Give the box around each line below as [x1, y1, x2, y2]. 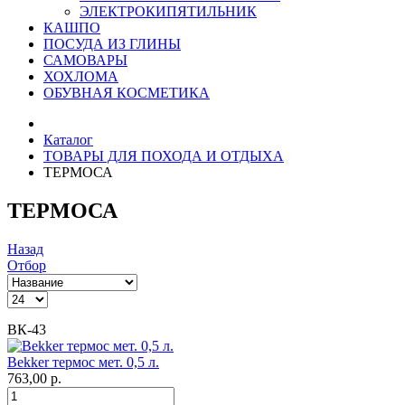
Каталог [43, 132, 93, 148]
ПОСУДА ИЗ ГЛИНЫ [43, 36, 181, 52]
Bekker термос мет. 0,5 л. [7, 354, 159, 371]
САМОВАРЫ [43, 52, 127, 69]
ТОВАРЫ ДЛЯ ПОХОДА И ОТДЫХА [43, 148, 284, 165]
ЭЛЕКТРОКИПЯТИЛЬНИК [80, 4, 257, 20]
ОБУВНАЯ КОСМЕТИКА [43, 85, 210, 101]
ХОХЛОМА [43, 69, 118, 85]
